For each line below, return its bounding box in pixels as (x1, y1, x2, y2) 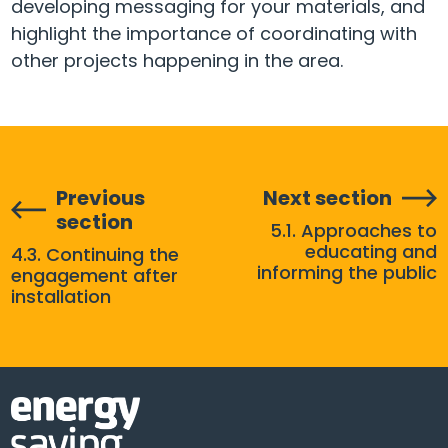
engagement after (11, 263, 179, 289)
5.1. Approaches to (269, 218, 437, 244)
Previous (56, 184, 146, 213)
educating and (304, 239, 437, 265)
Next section (262, 184, 392, 213)
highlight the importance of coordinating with (11, 21, 417, 47)
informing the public (256, 260, 437, 286)
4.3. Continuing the (11, 242, 180, 268)
